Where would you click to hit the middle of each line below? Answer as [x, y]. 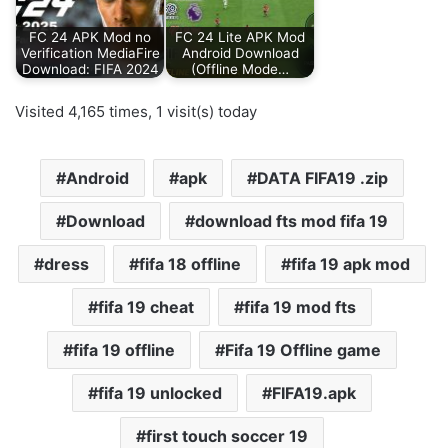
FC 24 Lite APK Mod [240, 36]
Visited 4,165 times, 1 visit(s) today [136, 112]
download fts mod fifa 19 [291, 221]
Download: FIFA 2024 [90, 68]
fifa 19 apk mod [350, 264]
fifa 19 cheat [145, 307]
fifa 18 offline [189, 264]
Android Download [240, 52]
